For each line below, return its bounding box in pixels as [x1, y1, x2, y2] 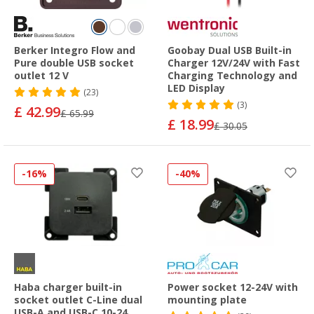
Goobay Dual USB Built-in [168, 45, 292, 57]
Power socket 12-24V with [168, 281, 298, 293]
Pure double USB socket [14, 57, 134, 69]
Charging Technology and [168, 70, 297, 82]
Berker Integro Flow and [14, 45, 135, 57]
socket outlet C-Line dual [14, 294, 142, 306]
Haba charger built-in [14, 281, 122, 293]
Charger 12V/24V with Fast [168, 57, 300, 69]
